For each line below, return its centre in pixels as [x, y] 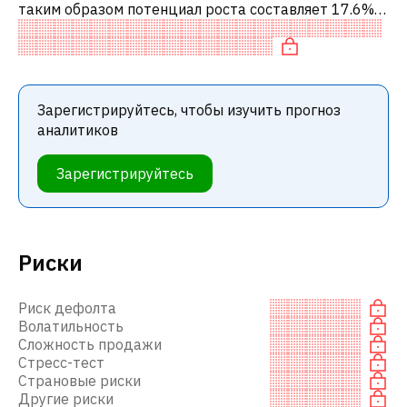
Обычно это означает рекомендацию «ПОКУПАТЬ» [196, 29]
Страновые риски [79, 380]
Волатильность [71, 326]
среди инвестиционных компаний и [141, 49]
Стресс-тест [61, 362]
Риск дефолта [67, 308]
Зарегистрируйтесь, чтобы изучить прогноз [189, 109]
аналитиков [78, 129]
